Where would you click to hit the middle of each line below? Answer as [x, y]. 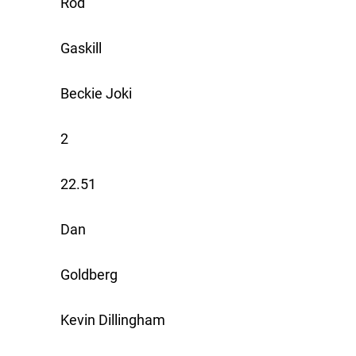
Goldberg [89, 275]
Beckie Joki [96, 94]
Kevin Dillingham [113, 320]
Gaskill [81, 48]
